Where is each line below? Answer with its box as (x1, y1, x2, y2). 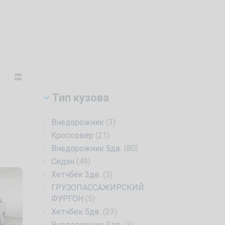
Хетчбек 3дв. (51, 170, 101, 179)
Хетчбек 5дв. (51, 207, 101, 216)
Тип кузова (49, 91, 109, 104)
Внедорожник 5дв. (51, 144, 122, 153)
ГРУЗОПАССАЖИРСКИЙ (51, 183, 144, 192)
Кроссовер (51, 131, 93, 140)
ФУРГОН (51, 194, 83, 203)
